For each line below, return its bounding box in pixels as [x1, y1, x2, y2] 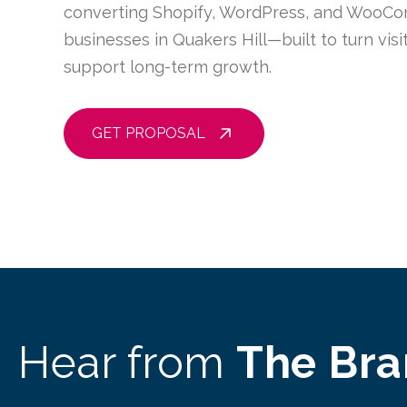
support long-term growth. [64, 57, 272, 76]
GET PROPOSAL [92, 124, 205, 142]
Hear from [18, 337, 236, 388]
